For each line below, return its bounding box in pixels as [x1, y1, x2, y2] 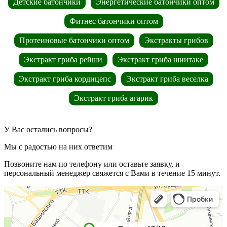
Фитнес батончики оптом [69, 16, 158, 25]
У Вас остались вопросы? [4, 125, 92, 134]
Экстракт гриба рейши [24, 55, 102, 64]
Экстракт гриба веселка [126, 74, 208, 83]
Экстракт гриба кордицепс [19, 74, 111, 83]
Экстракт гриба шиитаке [118, 55, 203, 64]
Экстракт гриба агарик [74, 93, 153, 102]
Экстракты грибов [144, 35, 208, 45]
